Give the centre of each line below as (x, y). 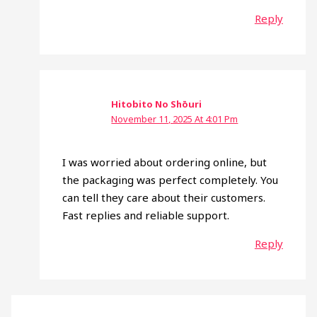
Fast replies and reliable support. (146, 215)
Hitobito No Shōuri (157, 104)
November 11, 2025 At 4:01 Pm (175, 119)
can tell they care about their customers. (164, 198)
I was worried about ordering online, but (165, 162)
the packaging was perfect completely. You (171, 180)
